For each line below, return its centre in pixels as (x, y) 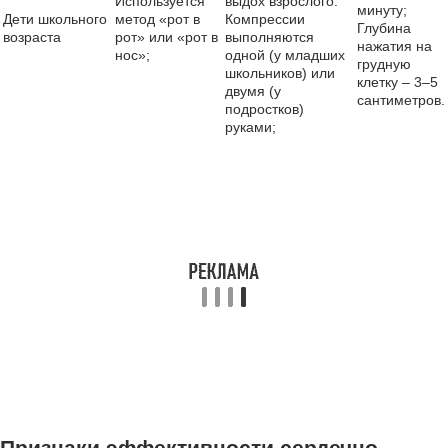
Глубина (384, 28)
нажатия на (394, 46)
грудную (384, 64)
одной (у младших (285, 55)
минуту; (382, 10)
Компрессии (265, 19)
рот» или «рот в (166, 37)
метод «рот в (157, 19)
